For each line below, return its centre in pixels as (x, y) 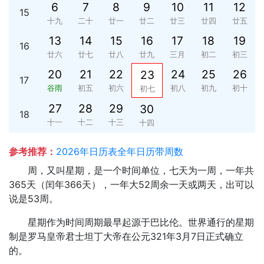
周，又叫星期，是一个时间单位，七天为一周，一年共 (141, 170)
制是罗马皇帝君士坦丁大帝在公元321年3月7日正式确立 (126, 236)
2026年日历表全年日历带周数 (120, 151)
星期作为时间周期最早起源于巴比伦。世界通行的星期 (141, 222)
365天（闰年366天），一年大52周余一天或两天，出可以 (131, 184)
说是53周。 (34, 199)
